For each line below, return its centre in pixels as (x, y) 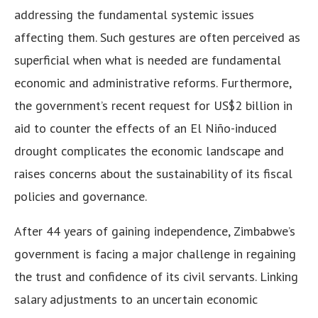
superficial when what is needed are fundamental (148, 60)
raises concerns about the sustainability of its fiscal (153, 174)
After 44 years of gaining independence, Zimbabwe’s (155, 231)
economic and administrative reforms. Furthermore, (153, 83)
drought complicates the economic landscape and (149, 151)
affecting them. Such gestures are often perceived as (157, 38)
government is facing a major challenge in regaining (155, 254)
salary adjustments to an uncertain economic (136, 300)
